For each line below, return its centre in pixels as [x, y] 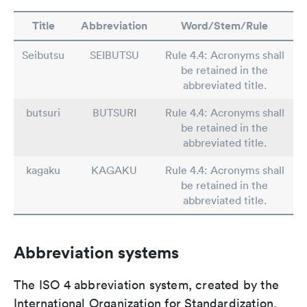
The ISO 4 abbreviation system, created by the [147, 285]
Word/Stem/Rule [224, 26]
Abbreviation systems [96, 252]
